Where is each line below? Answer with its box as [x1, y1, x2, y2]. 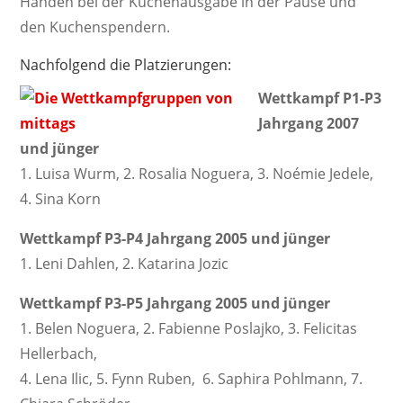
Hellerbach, [20, 344, 98, 363]
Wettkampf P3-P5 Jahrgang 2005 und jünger [20, 293, 331, 313]
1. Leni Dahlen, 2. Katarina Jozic [20, 254, 229, 273]
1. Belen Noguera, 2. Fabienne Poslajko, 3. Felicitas [20, 318, 358, 338]
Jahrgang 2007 [258, 113, 360, 133]
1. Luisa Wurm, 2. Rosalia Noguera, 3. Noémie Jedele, [20, 164, 374, 184]
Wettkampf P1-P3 [258, 88, 382, 108]
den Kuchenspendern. [20, 17, 171, 37]
